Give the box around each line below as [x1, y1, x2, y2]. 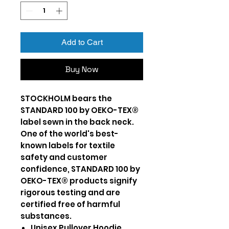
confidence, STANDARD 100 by [20, 163, 140, 174]
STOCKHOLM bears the [20, 93, 112, 104]
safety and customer [20, 151, 107, 163]
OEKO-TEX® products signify [20, 175, 137, 186]
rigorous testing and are [20, 187, 120, 198]
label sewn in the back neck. [20, 116, 134, 127]
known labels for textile [20, 140, 115, 151]
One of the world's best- [20, 128, 119, 139]
